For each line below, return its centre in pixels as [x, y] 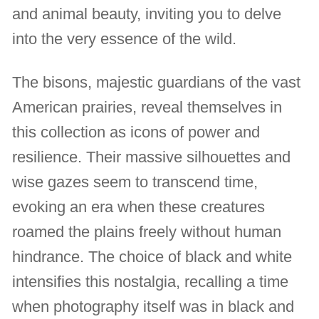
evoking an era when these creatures [139, 207]
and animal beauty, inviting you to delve [147, 14]
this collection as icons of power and [136, 132]
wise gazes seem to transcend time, [135, 182]
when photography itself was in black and [153, 307]
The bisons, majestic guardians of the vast [157, 83]
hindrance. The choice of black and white [152, 257]
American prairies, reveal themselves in [147, 108]
